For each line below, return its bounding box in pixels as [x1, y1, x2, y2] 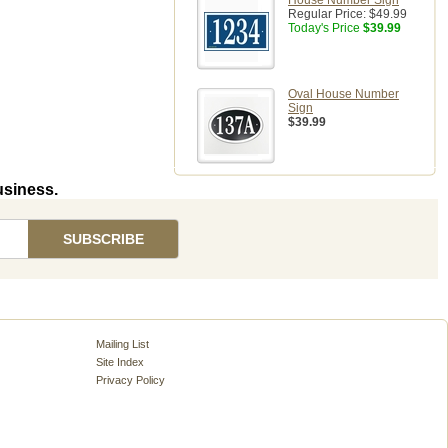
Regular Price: [288, 7, 369, 21]
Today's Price [288, 21, 360, 35]
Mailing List [95, 338, 149, 350]
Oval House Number [288, 87, 399, 101]
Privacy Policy [95, 374, 165, 386]
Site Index [95, 356, 144, 368]
